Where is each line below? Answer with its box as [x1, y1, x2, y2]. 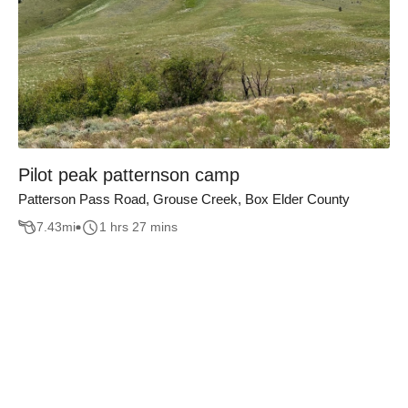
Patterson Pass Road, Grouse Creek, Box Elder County [18, 191, 350, 207]
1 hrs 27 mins [99, 219, 178, 235]
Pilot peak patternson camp [18, 165, 240, 185]
